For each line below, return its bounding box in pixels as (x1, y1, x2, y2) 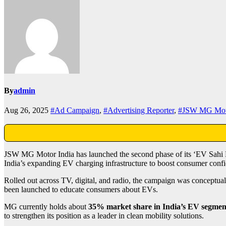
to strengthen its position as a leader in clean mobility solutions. (4, 211, 204, 220)
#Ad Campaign (50, 106, 99, 115)
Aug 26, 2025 (4, 106, 48, 115)
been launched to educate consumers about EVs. (4, 185, 158, 194)
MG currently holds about (4, 202, 88, 211)
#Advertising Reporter (103, 106, 174, 115)
